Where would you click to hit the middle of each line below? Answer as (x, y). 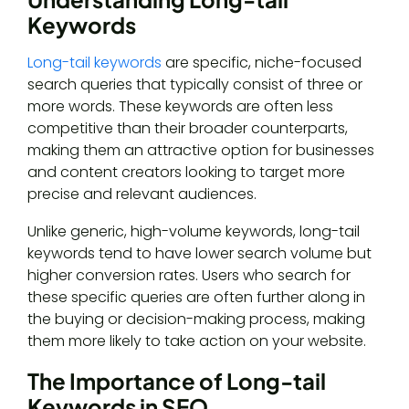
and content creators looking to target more (186, 173)
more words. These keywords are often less (180, 107)
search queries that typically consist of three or (195, 85)
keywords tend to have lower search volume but (199, 254)
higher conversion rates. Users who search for (189, 276)
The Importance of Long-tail (177, 381)
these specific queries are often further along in (196, 298)
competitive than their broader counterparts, (188, 129)
